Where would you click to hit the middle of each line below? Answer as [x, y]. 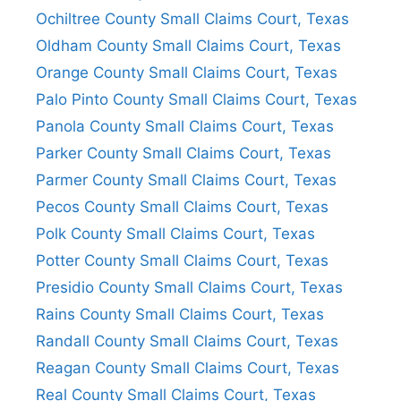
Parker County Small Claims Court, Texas [183, 153]
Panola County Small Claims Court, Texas [185, 126]
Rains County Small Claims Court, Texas [180, 314]
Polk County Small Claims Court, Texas [175, 233]
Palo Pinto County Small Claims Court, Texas [196, 99]
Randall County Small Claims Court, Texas [187, 341]
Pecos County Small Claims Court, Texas [182, 206]
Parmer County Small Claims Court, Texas [186, 179]
